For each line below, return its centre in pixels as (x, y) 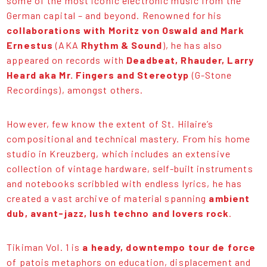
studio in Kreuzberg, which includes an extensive (119, 154)
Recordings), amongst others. (75, 90)
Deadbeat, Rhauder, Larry (190, 60)
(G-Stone (211, 75)
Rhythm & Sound (122, 45)
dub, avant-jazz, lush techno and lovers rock (118, 213)
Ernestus (30, 45)
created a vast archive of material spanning (108, 198)
